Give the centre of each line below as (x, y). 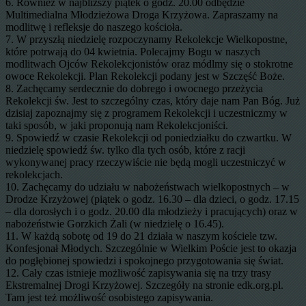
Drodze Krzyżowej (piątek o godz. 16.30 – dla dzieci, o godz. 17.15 (152, 199)
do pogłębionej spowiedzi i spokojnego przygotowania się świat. (144, 260)
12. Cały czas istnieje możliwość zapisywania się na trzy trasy (138, 273)
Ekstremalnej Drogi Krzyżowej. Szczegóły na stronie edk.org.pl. (144, 285)
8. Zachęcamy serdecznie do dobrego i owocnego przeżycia (134, 88)
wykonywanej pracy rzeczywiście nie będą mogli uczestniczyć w (146, 162)
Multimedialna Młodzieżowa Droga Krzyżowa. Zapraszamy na (142, 14)
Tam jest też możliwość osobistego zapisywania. (109, 297)
